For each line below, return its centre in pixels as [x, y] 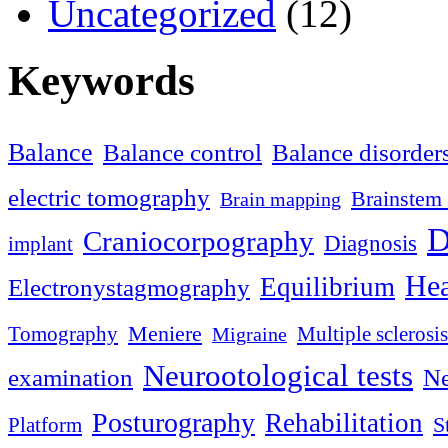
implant [40, 244]
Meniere [165, 334]
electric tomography [109, 198]
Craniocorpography [198, 241]
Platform [45, 425]
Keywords [101, 81]
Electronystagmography [129, 288]
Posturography [173, 423]
